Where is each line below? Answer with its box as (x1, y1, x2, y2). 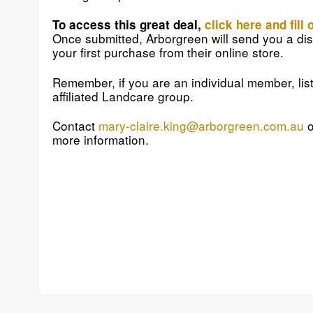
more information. (52, 131, 149, 149)
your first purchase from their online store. (52, 43, 284, 61)
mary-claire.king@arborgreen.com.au (98, 117, 304, 135)
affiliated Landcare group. (52, 87, 194, 105)
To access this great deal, (52, 16, 205, 34)
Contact (52, 117, 99, 135)
